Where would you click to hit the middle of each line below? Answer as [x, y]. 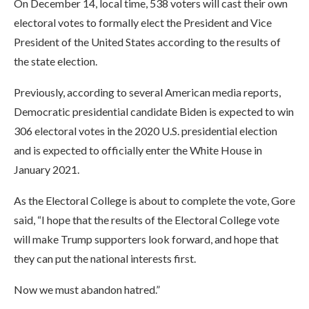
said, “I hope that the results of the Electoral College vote [147, 220]
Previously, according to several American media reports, [147, 92]
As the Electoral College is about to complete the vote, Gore [154, 200]
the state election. [56, 61]
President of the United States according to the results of [147, 42]
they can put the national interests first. [105, 258]
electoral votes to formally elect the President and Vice [143, 22]
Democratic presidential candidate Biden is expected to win [154, 111]
